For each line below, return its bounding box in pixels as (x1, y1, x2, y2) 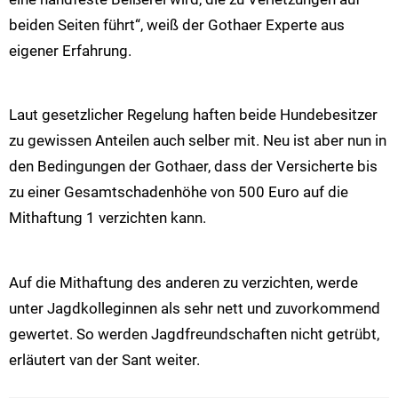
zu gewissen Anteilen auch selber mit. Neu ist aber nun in (9, 131, 386, 150)
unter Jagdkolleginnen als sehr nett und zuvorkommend (9, 298, 380, 317)
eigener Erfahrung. (9, 41, 131, 60)
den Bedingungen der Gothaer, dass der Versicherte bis (9, 157, 378, 176)
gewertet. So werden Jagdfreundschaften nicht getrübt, (9, 324, 379, 343)
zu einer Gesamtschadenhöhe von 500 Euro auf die (9, 183, 348, 202)
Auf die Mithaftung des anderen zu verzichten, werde (9, 273, 358, 291)
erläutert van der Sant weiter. (9, 350, 200, 369)
